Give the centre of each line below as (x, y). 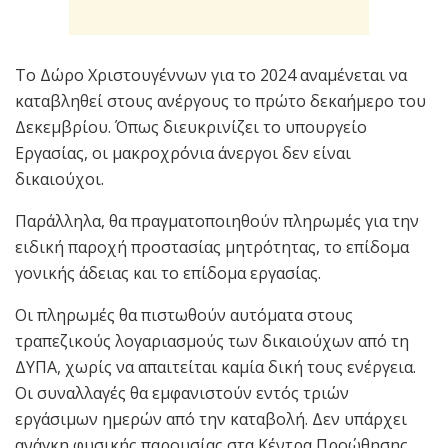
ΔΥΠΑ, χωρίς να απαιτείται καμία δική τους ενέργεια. (215, 366)
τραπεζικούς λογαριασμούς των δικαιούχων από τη (212, 340)
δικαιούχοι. (59, 178)
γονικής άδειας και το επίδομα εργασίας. (168, 272)
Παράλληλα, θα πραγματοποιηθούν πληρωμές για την (217, 220)
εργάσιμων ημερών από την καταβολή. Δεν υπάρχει (211, 418)
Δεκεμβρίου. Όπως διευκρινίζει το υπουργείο (191, 126)
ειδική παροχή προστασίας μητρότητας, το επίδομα (212, 246)
